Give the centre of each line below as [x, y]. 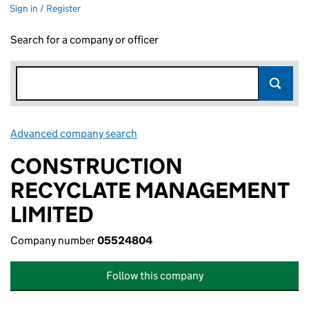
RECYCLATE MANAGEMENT [150, 190]
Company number [54, 240]
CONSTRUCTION [97, 166]
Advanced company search [74, 133]
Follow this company [154, 276]
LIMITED [52, 215]
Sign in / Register [45, 8]
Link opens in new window [200, 133]
